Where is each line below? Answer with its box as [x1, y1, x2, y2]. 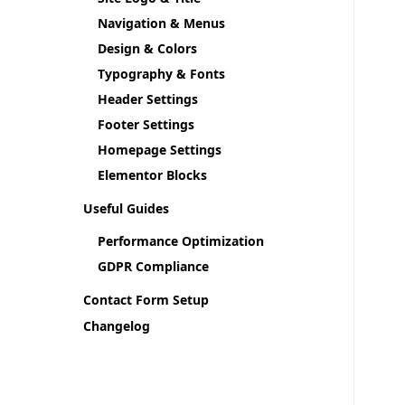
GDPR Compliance [98, 258, 209, 275]
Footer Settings [98, 116, 194, 133]
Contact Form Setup [83, 291, 209, 308]
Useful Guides [83, 200, 169, 217]
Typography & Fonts [98, 65, 225, 82]
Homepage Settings [98, 141, 221, 158]
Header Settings [98, 90, 198, 108]
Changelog [83, 317, 150, 334]
